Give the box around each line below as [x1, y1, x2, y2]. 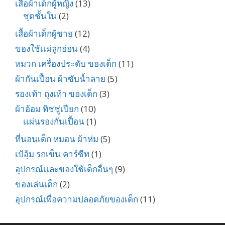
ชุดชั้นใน [23, 10, 57, 22]
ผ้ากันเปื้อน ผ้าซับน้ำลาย [15, 73, 105, 84]
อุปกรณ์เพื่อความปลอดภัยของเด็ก [15, 193, 138, 205]
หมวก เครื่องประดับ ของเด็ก [15, 58, 117, 69]
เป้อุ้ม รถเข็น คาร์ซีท [15, 148, 89, 160]
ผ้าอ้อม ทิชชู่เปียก [15, 103, 79, 115]
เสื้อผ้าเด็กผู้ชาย [15, 28, 73, 39]
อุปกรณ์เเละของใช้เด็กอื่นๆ [15, 163, 113, 175]
